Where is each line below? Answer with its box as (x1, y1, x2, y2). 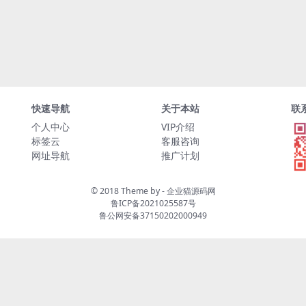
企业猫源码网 (166, 185, 216, 197)
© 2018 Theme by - (90, 185, 167, 197)
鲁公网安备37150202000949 (99, 210, 207, 221)
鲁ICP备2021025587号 (110, 197, 196, 209)
